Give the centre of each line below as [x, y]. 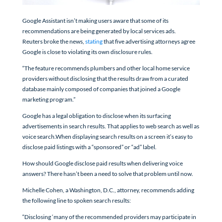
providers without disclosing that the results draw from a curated [105, 78]
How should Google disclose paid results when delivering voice [102, 163]
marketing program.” [49, 99]
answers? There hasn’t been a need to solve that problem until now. [108, 173]
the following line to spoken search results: [76, 200]
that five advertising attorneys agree [149, 41]
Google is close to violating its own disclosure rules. [87, 52]
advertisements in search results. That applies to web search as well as [111, 126]
